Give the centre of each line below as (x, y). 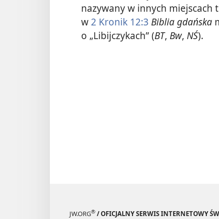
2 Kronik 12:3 (120, 22)
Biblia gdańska (182, 22)
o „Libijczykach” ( (118, 36)
